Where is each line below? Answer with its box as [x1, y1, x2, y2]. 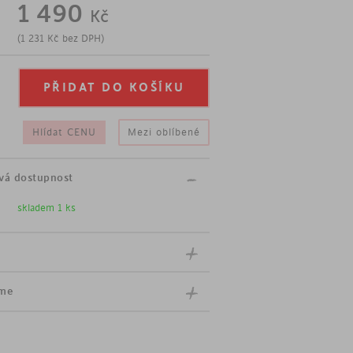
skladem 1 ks [17, 203, 76, 214]
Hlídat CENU [32, 127, 96, 138]
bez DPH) [59, 33, 104, 44]
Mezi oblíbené [128, 127, 200, 138]
